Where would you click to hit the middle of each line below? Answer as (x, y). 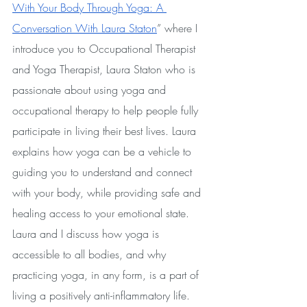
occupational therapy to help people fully (107, 110)
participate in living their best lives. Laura (106, 131)
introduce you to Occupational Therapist (106, 48)
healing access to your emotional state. (102, 213)
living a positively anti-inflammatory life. (101, 295)
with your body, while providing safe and (108, 192)
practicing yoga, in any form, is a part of (107, 274)
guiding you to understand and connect (104, 172)
